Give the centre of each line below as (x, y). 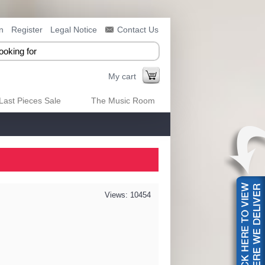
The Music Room (123, 101)
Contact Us (138, 29)
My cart (122, 76)
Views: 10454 (128, 195)
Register (27, 29)
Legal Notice (74, 29)
